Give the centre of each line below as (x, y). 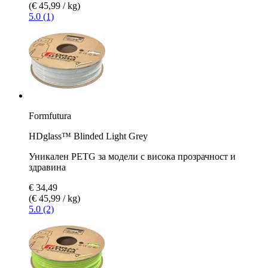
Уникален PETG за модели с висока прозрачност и (132, 156)
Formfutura (50, 115)
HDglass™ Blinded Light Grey (88, 136)
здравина (47, 167)
